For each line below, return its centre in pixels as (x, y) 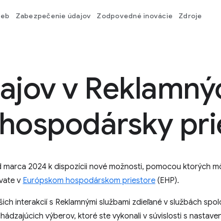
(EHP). (167, 181)
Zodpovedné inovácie (135, 16)
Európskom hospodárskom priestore (89, 181)
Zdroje (190, 16)
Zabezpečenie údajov (53, 16)
